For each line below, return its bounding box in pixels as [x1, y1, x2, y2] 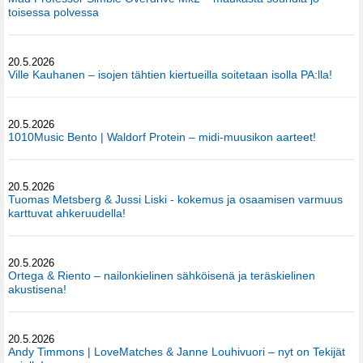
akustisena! [8, 283, 66, 297]
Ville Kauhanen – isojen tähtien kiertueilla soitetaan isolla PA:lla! [8, 68, 332, 82]
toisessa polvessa [8, 6, 99, 19]
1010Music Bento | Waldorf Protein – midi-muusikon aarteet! [8, 130, 316, 144]
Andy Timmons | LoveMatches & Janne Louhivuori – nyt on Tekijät [8, 345, 345, 359]
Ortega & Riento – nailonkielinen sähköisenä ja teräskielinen [8, 269, 315, 283]
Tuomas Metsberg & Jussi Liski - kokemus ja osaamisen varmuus [8, 193, 343, 207]
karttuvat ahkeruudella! [8, 207, 126, 220]
